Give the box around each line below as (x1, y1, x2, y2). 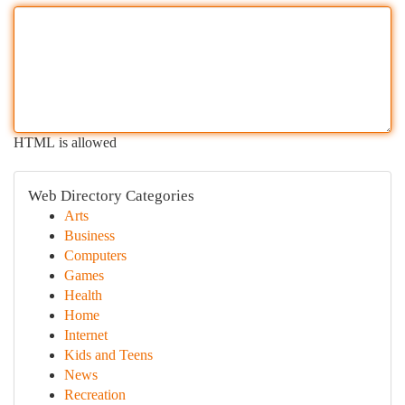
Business (64, 228, 115, 243)
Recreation (64, 387, 126, 402)
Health (64, 287, 102, 303)
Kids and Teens (64, 347, 153, 363)
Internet (64, 327, 108, 343)
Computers (64, 248, 127, 263)
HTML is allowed (14, 135, 117, 150)
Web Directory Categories (28, 187, 194, 204)
